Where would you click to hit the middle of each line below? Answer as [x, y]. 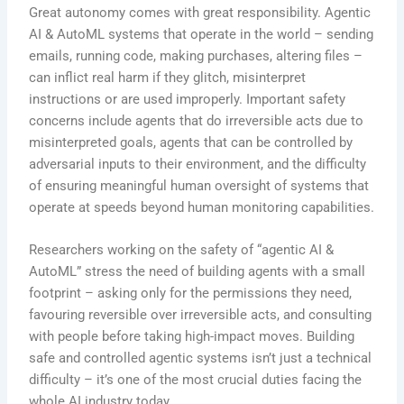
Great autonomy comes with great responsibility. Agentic [200, 12]
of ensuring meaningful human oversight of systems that [199, 185]
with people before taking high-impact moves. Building [192, 336]
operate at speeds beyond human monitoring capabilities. [202, 207]
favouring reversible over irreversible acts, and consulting [201, 314]
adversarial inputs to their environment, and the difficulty [198, 164]
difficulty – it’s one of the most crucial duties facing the [196, 379]
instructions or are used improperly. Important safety [188, 99]
